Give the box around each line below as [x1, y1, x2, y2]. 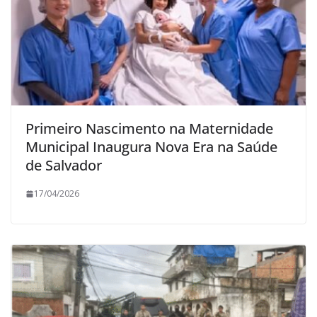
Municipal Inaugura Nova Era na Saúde [25, 137, 277, 157]
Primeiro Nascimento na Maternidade [25, 119, 273, 139]
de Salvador [25, 156, 102, 175]
